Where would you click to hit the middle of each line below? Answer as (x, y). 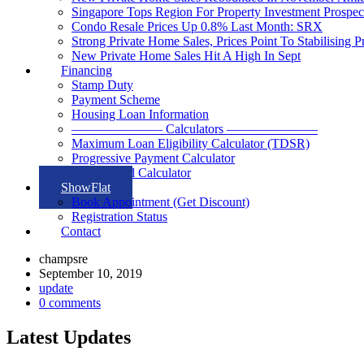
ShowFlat (86, 187)
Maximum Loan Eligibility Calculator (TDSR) (191, 143)
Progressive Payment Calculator (153, 158)
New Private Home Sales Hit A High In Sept (186, 55)
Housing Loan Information (140, 114)
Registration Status (119, 216)
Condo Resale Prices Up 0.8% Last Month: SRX (197, 26)
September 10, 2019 (91, 273)
